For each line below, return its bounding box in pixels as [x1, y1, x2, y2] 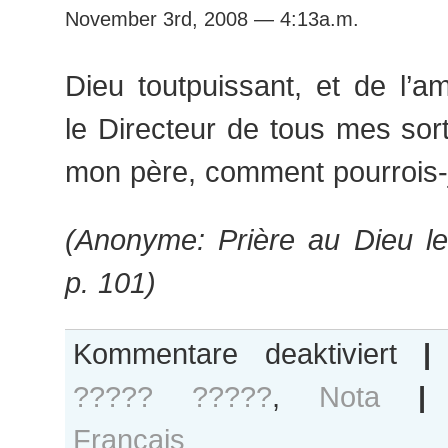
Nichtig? [395, 361, 441, 375]
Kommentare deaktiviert [73, 337, 397, 370]
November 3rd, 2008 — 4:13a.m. [65, 8, 359, 30]
